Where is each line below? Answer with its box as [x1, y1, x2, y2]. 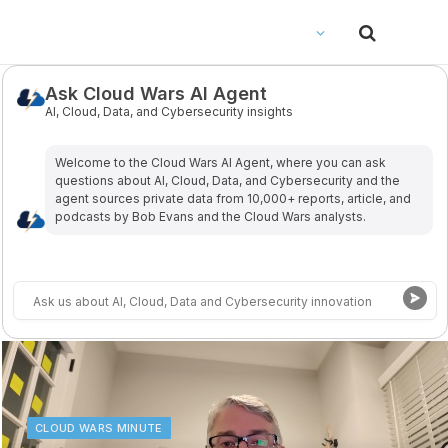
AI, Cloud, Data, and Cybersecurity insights [44, 104, 293, 119]
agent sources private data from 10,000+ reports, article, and [55, 190, 412, 206]
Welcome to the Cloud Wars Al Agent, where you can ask [55, 154, 387, 170]
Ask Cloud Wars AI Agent [44, 83, 267, 104]
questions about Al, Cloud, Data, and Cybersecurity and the [55, 172, 401, 188]
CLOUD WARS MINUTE [34, 421, 163, 435]
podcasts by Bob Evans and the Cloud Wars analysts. [55, 208, 367, 224]
